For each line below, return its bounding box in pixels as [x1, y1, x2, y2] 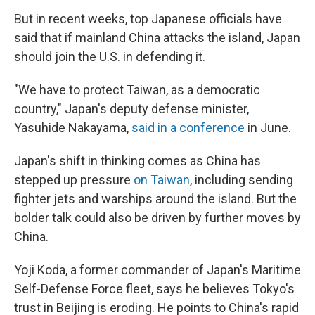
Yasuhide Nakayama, [14, 120, 131, 136]
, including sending [190, 172, 293, 188]
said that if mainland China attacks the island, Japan [14, 30, 300, 46]
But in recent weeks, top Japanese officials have [14, 11, 282, 27]
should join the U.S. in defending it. [14, 49, 205, 65]
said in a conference [131, 120, 245, 136]
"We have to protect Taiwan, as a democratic [14, 82, 260, 98]
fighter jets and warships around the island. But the [14, 191, 297, 207]
